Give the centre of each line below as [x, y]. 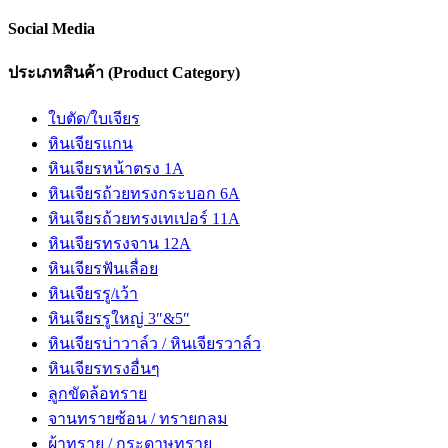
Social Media [51, 29]
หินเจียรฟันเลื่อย [103, 268]
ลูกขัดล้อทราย [97, 393]
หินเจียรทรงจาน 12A [119, 243]
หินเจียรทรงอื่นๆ [104, 368]
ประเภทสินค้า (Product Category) [124, 72]
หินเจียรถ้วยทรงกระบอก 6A [144, 193]
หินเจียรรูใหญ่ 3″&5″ [119, 318]
